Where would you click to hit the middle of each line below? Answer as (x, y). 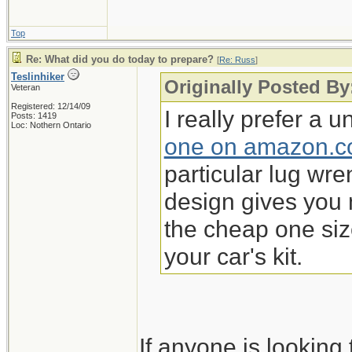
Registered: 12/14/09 (51, 106)
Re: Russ (237, 60)
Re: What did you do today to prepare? (120, 59)
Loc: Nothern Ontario (51, 125)
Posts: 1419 (34, 115)
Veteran (26, 87)
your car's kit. (233, 256)
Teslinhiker (38, 77)
